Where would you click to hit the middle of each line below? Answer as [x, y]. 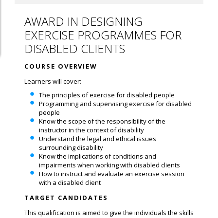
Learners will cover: [53, 81]
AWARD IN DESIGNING [83, 21]
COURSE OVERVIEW [61, 66]
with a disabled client [70, 182]
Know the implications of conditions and [98, 156]
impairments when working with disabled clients [109, 165]
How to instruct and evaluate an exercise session [112, 173]
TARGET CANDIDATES [66, 197]
